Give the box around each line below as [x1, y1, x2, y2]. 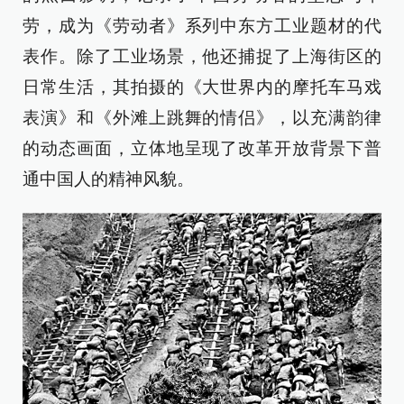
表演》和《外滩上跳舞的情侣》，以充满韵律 [23, 107, 381, 127]
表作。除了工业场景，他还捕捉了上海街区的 [23, 46, 381, 66]
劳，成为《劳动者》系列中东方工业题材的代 [23, 15, 381, 35]
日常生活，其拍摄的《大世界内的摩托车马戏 [23, 77, 381, 96]
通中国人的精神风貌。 [23, 169, 194, 188]
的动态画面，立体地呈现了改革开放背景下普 [23, 138, 381, 158]
